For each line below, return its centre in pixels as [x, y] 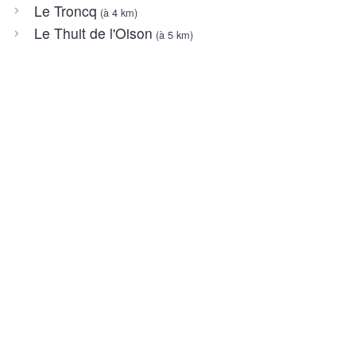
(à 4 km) [117, 12]
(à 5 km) [172, 35]
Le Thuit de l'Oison [93, 33]
